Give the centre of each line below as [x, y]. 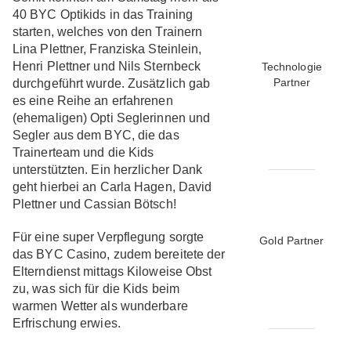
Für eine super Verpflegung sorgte [108, 237]
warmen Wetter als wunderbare [100, 306]
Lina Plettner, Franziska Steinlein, [107, 49]
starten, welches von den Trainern [107, 31]
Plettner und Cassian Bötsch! [94, 204]
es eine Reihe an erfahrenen [92, 100]
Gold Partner [292, 241]
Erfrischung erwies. [66, 323]
